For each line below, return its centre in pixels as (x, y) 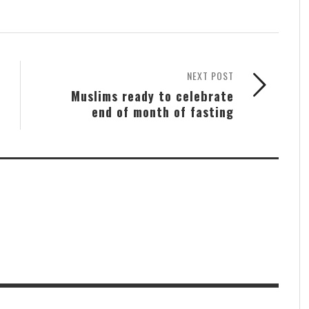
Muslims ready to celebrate (152, 95)
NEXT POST (210, 75)
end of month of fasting (163, 111)
